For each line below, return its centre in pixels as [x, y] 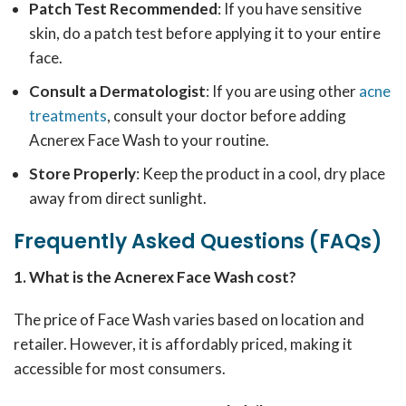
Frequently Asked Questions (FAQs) [198, 242]
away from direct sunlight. [118, 198]
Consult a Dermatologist [117, 91]
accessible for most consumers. [120, 368]
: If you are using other [282, 91]
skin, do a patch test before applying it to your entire [205, 33]
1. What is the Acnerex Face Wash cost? [155, 277]
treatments [68, 116]
